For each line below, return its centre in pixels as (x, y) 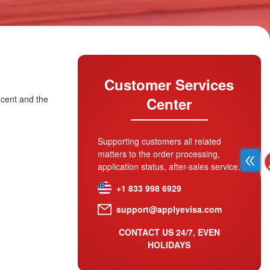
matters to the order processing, (159, 154)
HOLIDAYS (169, 245)
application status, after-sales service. (169, 166)
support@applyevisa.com (169, 209)
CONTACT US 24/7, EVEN (169, 232)
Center (169, 104)
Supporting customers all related (159, 141)
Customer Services (169, 84)
